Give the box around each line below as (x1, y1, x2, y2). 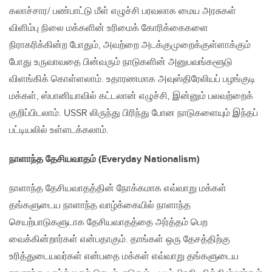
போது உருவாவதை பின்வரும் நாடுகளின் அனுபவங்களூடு (9, 56, 233, 69)
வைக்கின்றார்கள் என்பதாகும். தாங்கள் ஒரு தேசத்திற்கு (9, 234, 230, 246)
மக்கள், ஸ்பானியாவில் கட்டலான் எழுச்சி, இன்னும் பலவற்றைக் (9, 90, 253, 103)
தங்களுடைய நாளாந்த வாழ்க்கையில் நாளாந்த (9, 200, 191, 212)
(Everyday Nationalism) (98, 154, 200, 166)
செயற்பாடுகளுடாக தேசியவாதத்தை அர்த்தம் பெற (9, 217, 208, 229)
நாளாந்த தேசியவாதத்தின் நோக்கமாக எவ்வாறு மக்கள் (9, 183, 226, 195)
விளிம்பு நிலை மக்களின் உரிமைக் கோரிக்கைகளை (9, 22, 208, 35)
